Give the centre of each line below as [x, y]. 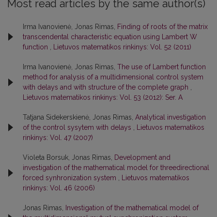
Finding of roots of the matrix [163, 26]
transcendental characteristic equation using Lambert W [110, 37]
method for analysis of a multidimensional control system [113, 77]
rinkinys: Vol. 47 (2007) [58, 137]
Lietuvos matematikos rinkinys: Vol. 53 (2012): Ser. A [103, 97]
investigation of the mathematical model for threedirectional [116, 167]
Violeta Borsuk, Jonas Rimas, [69, 157]
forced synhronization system [70, 178]
